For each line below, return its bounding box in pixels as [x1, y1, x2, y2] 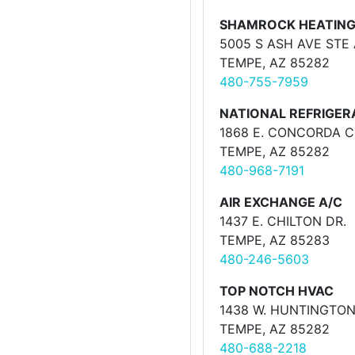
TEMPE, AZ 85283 [219, 232, 330, 248]
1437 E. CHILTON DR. [219, 213, 346, 229]
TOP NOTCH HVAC [219, 283, 334, 299]
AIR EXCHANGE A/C [219, 194, 342, 210]
